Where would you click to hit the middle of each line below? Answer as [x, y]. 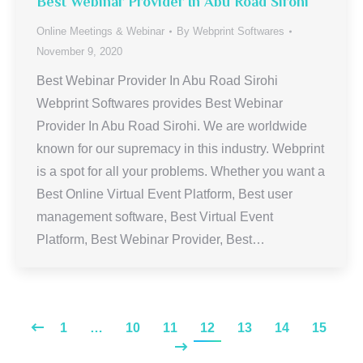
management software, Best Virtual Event [155, 217]
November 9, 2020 [79, 51]
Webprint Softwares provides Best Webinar [160, 103]
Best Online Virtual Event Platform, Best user [164, 194]
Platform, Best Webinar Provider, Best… [151, 239]
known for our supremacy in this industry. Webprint [180, 149]
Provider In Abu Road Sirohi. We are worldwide [172, 126]
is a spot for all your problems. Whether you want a [181, 171]
